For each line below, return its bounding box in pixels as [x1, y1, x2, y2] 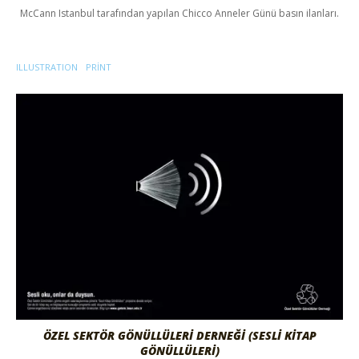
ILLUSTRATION [16, 60, 78, 73]
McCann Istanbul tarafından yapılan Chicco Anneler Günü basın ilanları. [20, 6, 339, 20]
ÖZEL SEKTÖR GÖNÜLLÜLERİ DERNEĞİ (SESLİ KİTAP [42, 328, 317, 344]
